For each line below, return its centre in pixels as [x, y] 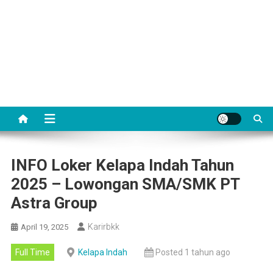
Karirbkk [103, 227]
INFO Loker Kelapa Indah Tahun [122, 165]
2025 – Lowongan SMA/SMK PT [125, 184]
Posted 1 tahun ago [193, 252]
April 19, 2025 [44, 227]
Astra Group [54, 203]
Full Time [32, 252]
